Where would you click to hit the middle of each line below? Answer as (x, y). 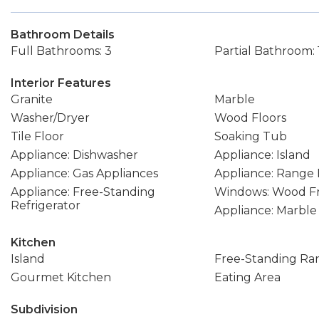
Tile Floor (37, 136)
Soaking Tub (250, 136)
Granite (32, 99)
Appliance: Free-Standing (83, 192)
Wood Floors (250, 118)
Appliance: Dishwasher (74, 155)
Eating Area (247, 277)
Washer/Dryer (50, 118)
